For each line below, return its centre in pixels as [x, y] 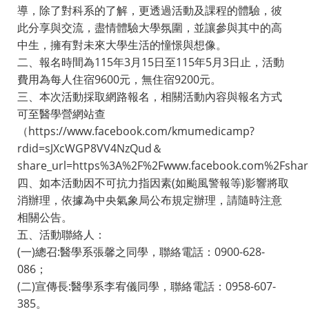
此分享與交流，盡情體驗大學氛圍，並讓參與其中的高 [150, 27]
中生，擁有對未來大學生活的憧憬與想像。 [122, 44]
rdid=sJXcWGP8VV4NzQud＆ [90, 148]
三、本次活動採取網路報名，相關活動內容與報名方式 [150, 96]
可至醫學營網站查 [61, 113]
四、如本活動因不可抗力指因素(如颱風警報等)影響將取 [153, 182]
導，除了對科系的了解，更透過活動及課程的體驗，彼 [150, 10]
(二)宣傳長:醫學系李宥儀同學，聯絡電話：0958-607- [147, 286]
